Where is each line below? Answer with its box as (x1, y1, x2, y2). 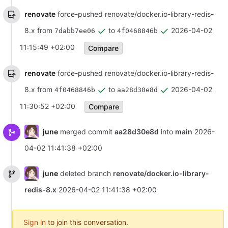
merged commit (58, 127, 115, 136)
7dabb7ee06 (54, 27, 95, 35)
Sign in (23, 218, 46, 227)
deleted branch (58, 169, 113, 178)
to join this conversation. (46, 218, 128, 227)
